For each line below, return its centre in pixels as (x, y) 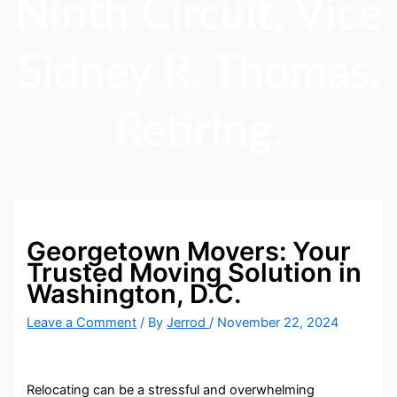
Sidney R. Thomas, (198, 74)
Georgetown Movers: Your (189, 251)
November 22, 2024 (278, 322)
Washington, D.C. (134, 293)
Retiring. (198, 133)
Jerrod (188, 322)
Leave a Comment (82, 322)
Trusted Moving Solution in (195, 272)
